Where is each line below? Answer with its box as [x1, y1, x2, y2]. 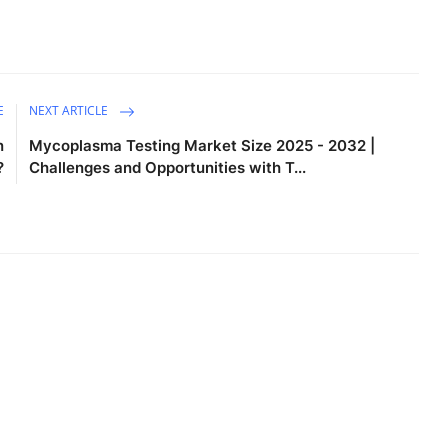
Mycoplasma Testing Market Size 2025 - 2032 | [29, 136, 376, 155]
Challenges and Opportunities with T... [29, 158, 307, 177]
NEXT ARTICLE [29, 102, 112, 120]
